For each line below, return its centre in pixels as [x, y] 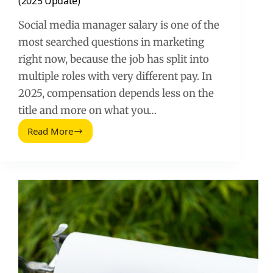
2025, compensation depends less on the [116, 94]
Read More [50, 131]
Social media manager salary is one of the [119, 25]
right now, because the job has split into [114, 59]
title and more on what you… [87, 111]
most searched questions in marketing [111, 42]
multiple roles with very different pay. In [115, 76]
